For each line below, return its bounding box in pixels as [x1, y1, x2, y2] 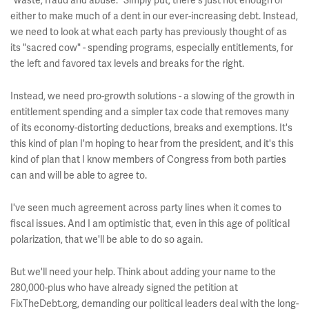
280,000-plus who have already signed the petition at [10, 281, 238, 294]
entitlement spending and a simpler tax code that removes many [10, 106, 289, 118]
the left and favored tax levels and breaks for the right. [10, 57, 244, 70]
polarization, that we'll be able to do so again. [10, 233, 203, 246]
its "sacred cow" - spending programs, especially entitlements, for [10, 41, 293, 54]
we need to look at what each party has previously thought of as [10, 26, 287, 38]
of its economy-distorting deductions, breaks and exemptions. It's [10, 121, 292, 134]
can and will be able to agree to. [10, 169, 147, 181]
